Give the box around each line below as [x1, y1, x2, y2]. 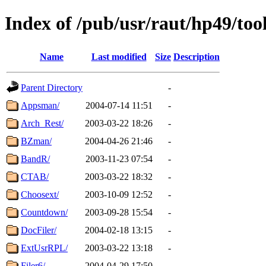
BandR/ [21, 153, 50, 164]
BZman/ [21, 135, 52, 146]
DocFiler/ [21, 224, 56, 235]
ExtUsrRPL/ [21, 242, 68, 253]
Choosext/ [21, 189, 59, 199]
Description [173, 51, 220, 62]
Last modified [91, 51, 147, 62]
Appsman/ [21, 100, 59, 110]
